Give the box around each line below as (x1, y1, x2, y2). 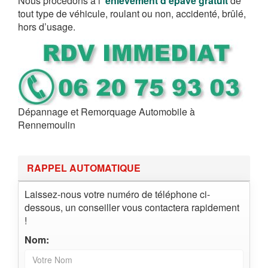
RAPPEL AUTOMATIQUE (27, 160, 141, 175)
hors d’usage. (18, 19, 75, 33)
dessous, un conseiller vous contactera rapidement (25, 200, 239, 214)
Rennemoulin (18, 117, 75, 132)
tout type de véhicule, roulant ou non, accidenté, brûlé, (18, 6, 246, 20)
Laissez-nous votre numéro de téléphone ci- (25, 187, 210, 201)
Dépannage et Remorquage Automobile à (18, 104, 195, 118)
